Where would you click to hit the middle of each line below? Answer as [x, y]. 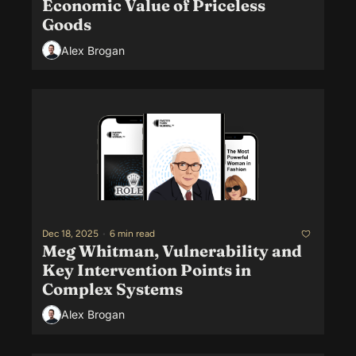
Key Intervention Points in [147, 269]
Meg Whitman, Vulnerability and [172, 250]
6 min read [132, 234]
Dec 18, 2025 [70, 234]
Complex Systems [112, 288]
